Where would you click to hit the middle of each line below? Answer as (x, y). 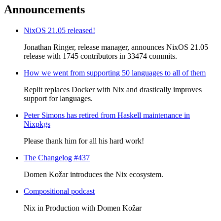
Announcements (44, 9)
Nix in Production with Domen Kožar (83, 208)
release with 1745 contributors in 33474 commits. (100, 56)
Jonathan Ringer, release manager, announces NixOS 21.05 (116, 47)
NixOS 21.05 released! (59, 30)
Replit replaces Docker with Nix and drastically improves (113, 89)
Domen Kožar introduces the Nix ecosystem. (93, 174)
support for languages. (58, 98)
